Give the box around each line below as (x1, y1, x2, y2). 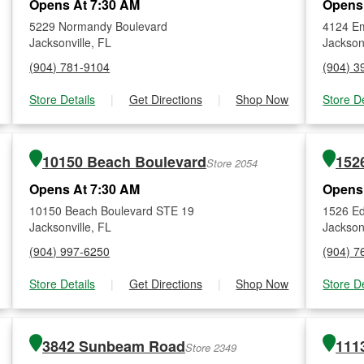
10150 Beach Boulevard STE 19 (29, 202, 195, 219)
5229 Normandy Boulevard (29, 18, 168, 34)
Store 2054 (206, 155, 258, 171)
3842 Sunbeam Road (41, 336, 185, 357)
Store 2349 (184, 340, 236, 355)
